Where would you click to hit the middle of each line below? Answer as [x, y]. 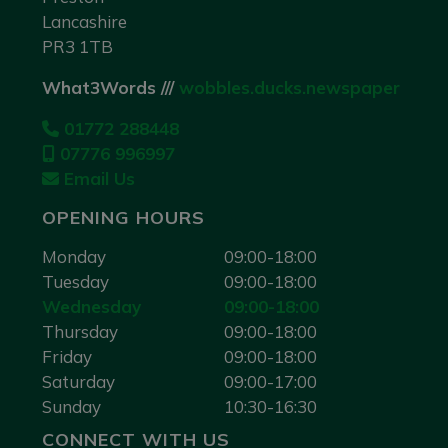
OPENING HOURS [123, 217]
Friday [67, 356]
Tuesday [75, 281]
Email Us [97, 178]
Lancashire [84, 21]
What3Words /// [110, 87]
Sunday [71, 406]
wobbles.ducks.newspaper [289, 87]
